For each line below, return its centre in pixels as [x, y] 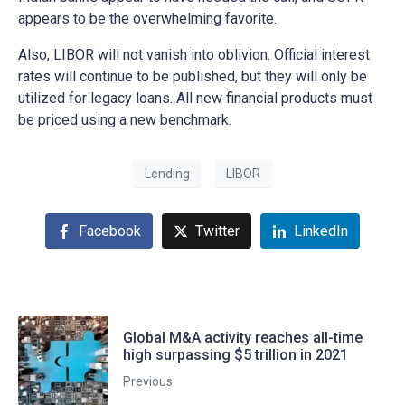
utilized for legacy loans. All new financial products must [195, 99]
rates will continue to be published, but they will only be [193, 77]
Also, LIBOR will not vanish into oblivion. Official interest [194, 55]
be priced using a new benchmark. [125, 120]
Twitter [217, 231]
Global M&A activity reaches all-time [243, 337]
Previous [148, 381]
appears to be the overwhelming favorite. [147, 19]
